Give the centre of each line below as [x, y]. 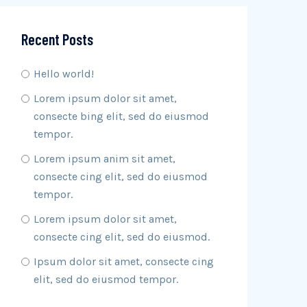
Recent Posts [57, 39]
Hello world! [64, 74]
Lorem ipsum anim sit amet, [105, 159]
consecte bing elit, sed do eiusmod [121, 116]
